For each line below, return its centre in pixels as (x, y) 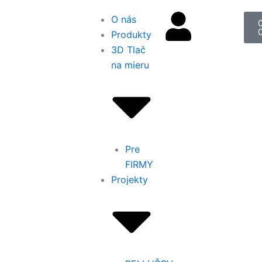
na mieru (130, 65)
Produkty (131, 35)
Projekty (130, 180)
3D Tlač (128, 50)
